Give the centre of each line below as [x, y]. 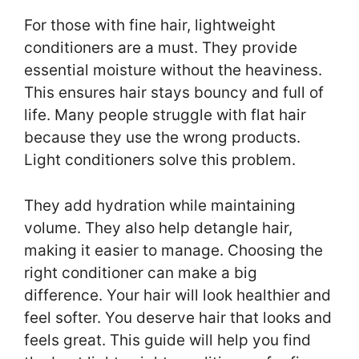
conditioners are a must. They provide [161, 48]
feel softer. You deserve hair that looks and [178, 317]
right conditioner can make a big [141, 272]
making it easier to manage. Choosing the [173, 250]
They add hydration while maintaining [160, 205]
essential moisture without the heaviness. [173, 71]
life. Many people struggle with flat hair [165, 115]
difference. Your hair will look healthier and [177, 295]
